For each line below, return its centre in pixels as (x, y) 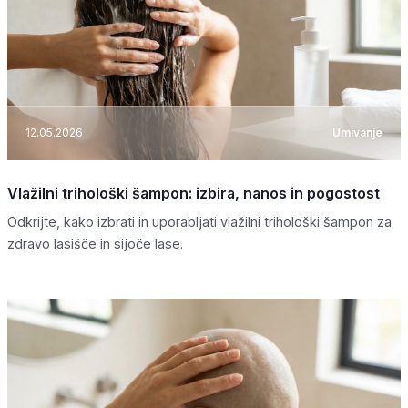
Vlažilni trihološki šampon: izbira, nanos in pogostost (194, 193)
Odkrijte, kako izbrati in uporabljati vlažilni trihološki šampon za (199, 221)
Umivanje (357, 133)
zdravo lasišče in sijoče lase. (95, 243)
